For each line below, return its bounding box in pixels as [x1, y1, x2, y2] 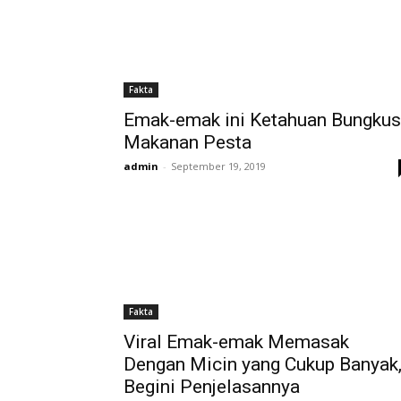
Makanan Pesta [124, 132, 252, 153]
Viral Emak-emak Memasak [124, 331, 349, 353]
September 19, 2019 [171, 159, 266, 173]
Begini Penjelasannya [124, 376, 300, 397]
